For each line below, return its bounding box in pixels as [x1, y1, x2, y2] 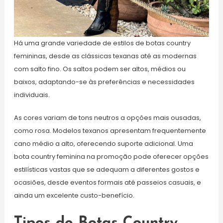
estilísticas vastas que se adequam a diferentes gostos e [13, 165, 200, 175]
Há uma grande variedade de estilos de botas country [13, 38, 191, 48]
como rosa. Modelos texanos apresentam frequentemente [13, 126, 206, 136]
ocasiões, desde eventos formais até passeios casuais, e [13, 178, 201, 188]
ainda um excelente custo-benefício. [13, 191, 134, 201]
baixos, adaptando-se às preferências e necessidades [13, 77, 195, 87]
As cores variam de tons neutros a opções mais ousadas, [13, 113, 201, 123]
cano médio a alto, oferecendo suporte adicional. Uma [13, 139, 193, 149]
